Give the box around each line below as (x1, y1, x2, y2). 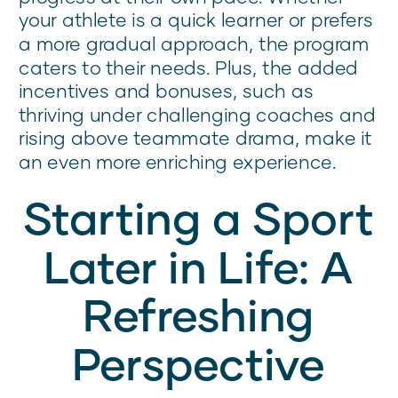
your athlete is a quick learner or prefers (19, 8, 374, 31)
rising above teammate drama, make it (19, 126, 372, 149)
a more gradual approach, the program (19, 32, 370, 55)
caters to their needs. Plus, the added (19, 55, 359, 79)
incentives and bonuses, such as (19, 79, 314, 102)
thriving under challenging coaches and (19, 103, 376, 126)
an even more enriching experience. (19, 150, 337, 173)
